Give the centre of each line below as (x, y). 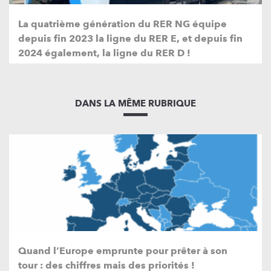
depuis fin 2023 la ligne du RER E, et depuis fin (130, 38)
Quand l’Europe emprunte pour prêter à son (123, 250)
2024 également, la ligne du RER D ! (104, 53)
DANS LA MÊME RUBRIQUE (135, 103)
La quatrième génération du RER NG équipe (122, 24)
